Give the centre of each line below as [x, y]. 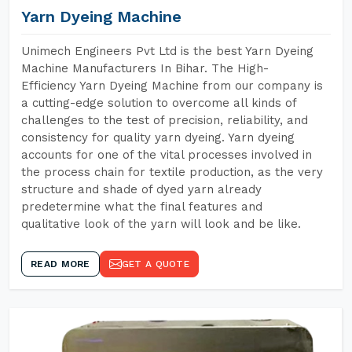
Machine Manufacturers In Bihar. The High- [145, 68]
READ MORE [60, 264]
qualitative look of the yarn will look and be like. [161, 224]
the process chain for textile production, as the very [172, 172]
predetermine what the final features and [142, 207]
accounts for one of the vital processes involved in [167, 155]
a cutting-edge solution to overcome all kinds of [159, 103]
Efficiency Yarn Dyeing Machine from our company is [172, 86]
